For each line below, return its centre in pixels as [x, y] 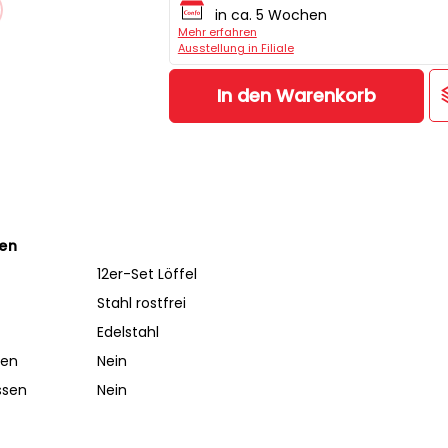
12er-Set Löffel [146, 273]
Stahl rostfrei [141, 302]
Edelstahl [127, 331]
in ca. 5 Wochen [270, 14]
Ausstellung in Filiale [235, 47]
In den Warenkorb [296, 96]
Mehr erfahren [217, 31]
